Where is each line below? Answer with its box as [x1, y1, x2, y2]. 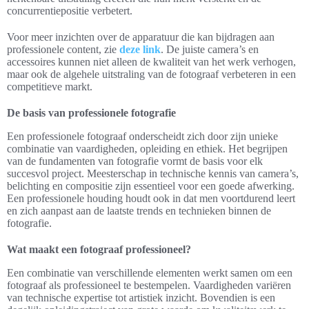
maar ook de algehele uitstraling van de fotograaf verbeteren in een [7, 68, 296, 81]
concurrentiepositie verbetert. [7, 5, 132, 17]
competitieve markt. [7, 81, 92, 93]
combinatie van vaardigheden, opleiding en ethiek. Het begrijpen [7, 143, 288, 155]
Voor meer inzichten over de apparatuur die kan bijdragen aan [7, 31, 275, 43]
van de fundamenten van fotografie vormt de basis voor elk [7, 155, 263, 168]
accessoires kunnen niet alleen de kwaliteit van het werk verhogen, [7, 56, 296, 68]
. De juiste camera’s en [161, 43, 259, 56]
